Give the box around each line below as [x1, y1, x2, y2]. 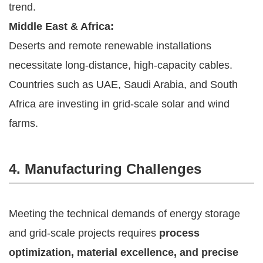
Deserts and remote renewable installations [9, 39, 211, 52]
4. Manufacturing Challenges [9, 160, 201, 177]
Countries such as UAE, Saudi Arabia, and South [9, 78, 238, 90]
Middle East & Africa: [9, 20, 114, 32]
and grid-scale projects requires [9, 227, 159, 239]
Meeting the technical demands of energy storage [9, 207, 240, 220]
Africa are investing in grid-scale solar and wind [9, 97, 230, 110]
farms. [9, 117, 38, 129]
